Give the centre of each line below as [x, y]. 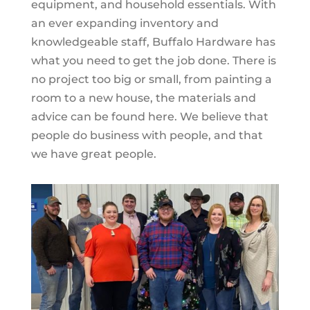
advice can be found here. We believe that [149, 116]
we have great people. [93, 154]
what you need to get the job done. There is [153, 60]
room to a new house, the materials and [143, 98]
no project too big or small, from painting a [151, 79]
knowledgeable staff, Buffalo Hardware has [153, 42]
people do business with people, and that [147, 135]
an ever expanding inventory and [125, 23]
